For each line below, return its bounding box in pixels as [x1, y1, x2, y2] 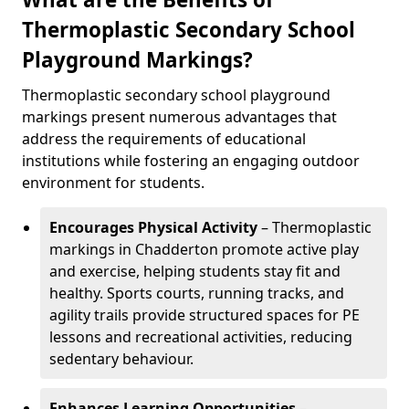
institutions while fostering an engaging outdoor [22, 151, 360, 171]
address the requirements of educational [22, 129, 306, 149]
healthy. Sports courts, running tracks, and [49, 283, 344, 303]
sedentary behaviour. [49, 349, 194, 369]
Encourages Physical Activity [49, 217, 257, 237]
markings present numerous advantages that [22, 107, 337, 127]
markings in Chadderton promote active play [49, 239, 359, 259]
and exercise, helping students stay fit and [49, 261, 341, 281]
